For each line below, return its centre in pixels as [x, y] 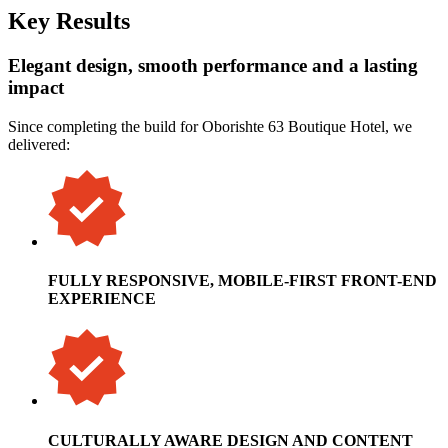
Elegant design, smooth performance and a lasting [213, 66]
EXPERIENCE [102, 299]
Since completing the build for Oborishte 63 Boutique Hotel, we [210, 126]
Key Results [69, 21]
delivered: [39, 144]
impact [36, 88]
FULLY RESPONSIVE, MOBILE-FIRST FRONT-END [242, 281]
